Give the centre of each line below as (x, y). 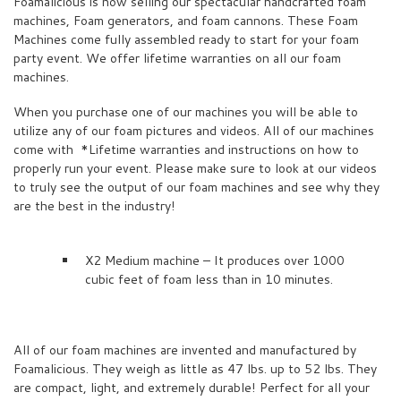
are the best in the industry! (94, 206)
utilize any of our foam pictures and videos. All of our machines (194, 131)
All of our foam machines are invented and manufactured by (185, 350)
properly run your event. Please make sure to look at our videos (195, 169)
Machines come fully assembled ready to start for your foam (186, 40)
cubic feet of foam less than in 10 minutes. (209, 280)
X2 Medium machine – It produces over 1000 (215, 261)
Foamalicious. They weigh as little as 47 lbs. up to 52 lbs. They (195, 368)
